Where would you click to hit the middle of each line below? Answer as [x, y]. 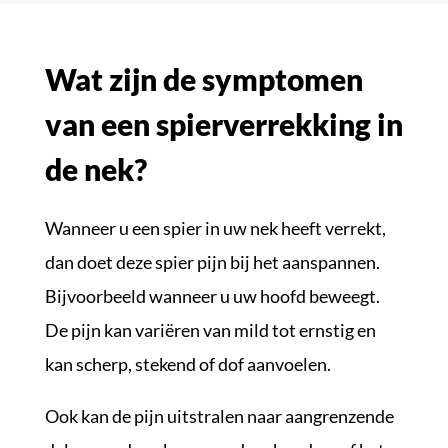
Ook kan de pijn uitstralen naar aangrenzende [219, 416]
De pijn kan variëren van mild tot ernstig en [210, 330]
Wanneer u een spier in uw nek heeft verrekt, [215, 228]
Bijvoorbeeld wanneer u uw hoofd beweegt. [212, 296]
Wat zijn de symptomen [203, 79]
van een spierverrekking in [223, 124]
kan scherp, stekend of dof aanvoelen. [187, 364]
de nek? [95, 169]
